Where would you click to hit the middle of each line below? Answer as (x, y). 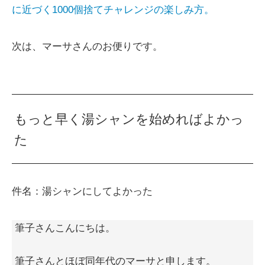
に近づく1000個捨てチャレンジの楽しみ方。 (113, 10)
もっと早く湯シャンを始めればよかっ (129, 119)
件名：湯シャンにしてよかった (82, 192)
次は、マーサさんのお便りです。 (87, 47)
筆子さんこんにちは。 (65, 228)
